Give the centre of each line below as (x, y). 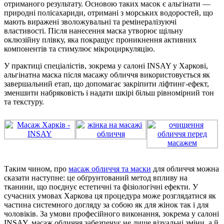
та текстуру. (24, 101)
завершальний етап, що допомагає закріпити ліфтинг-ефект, (106, 83)
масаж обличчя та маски (110, 168)
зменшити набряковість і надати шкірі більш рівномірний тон (109, 92)
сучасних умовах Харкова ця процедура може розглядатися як (110, 195)
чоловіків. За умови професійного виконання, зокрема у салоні (111, 213)
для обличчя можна (185, 168)
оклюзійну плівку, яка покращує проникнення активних (100, 39)
